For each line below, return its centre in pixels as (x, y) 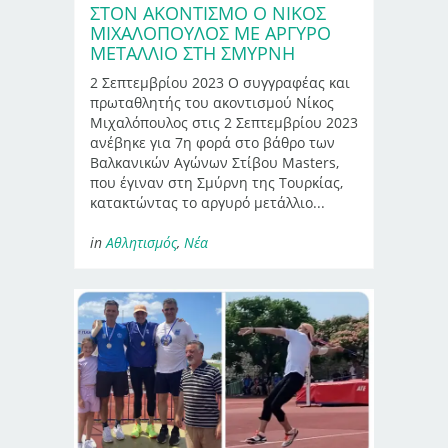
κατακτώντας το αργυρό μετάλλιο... (207, 203)
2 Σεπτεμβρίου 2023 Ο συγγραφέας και (220, 83)
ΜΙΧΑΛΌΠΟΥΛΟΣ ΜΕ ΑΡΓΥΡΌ (210, 33)
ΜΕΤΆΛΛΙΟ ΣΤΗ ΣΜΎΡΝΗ (192, 53)
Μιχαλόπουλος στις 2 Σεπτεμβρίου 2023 (224, 123)
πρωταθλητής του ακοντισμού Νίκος (212, 103)
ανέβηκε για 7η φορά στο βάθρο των (212, 143)
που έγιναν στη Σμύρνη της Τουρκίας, (216, 183)
